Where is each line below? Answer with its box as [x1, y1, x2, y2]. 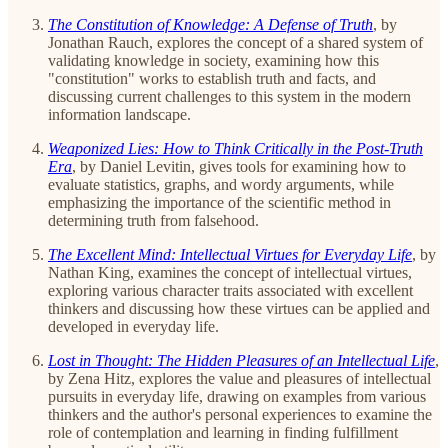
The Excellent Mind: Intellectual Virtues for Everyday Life [48, 245, 412, 263]
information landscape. [48, 105, 191, 123]
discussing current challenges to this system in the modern [48, 87, 411, 105]
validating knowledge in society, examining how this [48, 51, 379, 69]
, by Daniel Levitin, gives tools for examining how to [72, 157, 406, 175]
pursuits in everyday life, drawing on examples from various [48, 387, 426, 405]
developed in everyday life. [48, 317, 219, 335]
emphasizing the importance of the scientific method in [48, 193, 391, 211]
